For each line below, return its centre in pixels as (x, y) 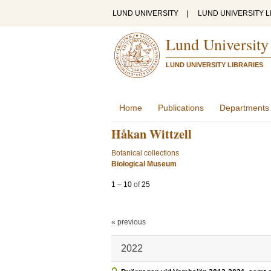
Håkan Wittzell (152, 134)
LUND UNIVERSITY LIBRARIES (214, 65)
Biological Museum (144, 164)
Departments (244, 108)
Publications (181, 108)
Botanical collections (145, 153)
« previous (129, 222)
